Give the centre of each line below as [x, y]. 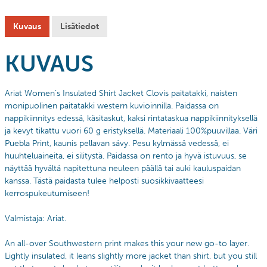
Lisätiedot [80, 26]
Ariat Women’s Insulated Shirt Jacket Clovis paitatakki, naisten [121, 93]
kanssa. [19, 181]
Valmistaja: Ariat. [35, 218]
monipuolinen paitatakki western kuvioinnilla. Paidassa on [112, 105]
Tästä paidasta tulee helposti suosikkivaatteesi [119, 181]
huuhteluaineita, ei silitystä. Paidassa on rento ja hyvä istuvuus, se [126, 156]
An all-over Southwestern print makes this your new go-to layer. [127, 243]
